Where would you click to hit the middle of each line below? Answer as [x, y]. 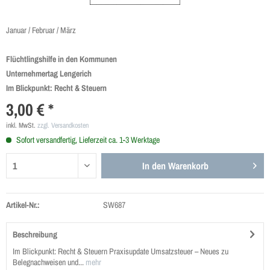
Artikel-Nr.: [23, 205]
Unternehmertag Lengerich [49, 74]
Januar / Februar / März [41, 30]
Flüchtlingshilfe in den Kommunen [61, 59]
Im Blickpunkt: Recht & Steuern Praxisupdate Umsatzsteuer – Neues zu [121, 251]
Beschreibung [35, 234]
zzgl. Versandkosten [63, 125]
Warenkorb [189, 166]
